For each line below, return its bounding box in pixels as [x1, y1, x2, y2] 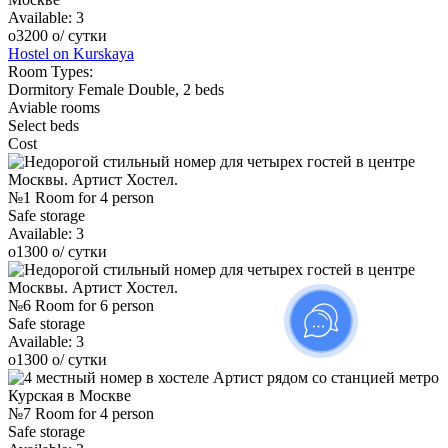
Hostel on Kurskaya [8, 44, 134, 62]
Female [78, 80, 128, 98]
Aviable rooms [8, 98, 100, 116]
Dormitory [8, 80, 78, 98]
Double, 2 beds [128, 80, 224, 98]
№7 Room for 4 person [8, 404, 154, 422]
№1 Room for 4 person [8, 188, 154, 206]
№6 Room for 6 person [8, 296, 154, 314]
